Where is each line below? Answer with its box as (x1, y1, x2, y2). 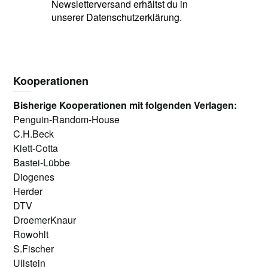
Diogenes (13, 170, 55, 184)
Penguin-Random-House (13, 112, 120, 126)
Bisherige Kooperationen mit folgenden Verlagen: (13, 98, 237, 112)
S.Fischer (13, 242, 54, 255)
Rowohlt (13, 227, 49, 241)
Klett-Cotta (13, 141, 59, 155)
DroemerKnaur (13, 213, 77, 227)
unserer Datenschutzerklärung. (51, 10, 182, 24)
